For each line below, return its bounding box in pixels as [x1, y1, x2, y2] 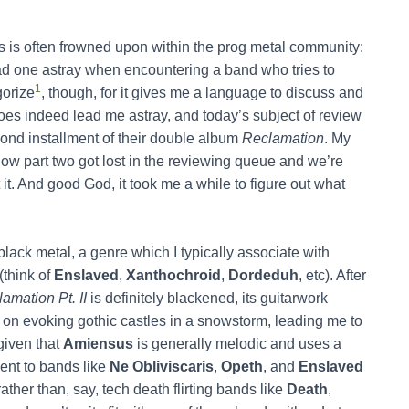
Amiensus [63, 335, 133, 351]
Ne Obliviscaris [110, 358, 214, 374]
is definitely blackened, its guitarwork [87, 289, 328, 306]
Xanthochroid [126, 267, 221, 283]
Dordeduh [228, 267, 299, 283]
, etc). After [299, 267, 366, 283]
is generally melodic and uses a [133, 335, 341, 351]
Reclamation [242, 130, 324, 146]
